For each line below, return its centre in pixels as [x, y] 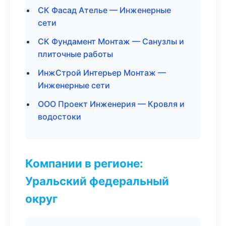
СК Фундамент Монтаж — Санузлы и [111, 41]
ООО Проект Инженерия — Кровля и [111, 104]
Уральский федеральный [97, 181]
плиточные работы [75, 54]
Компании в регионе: [84, 163]
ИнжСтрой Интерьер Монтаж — [102, 73]
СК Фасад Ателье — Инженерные [104, 10]
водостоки [60, 117]
